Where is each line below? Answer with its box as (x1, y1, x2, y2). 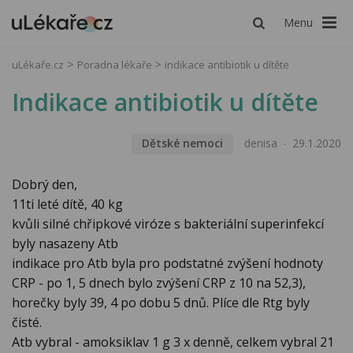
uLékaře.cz (12, 58, 64, 72)
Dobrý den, (12, 176, 77, 194)
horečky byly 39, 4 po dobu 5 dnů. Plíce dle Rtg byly (12, 294, 310, 312)
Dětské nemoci (141, 136, 223, 151)
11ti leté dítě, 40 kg (12, 195, 123, 214)
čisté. (12, 314, 42, 332)
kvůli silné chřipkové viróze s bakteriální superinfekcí (12, 215, 324, 233)
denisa (244, 136, 277, 151)
